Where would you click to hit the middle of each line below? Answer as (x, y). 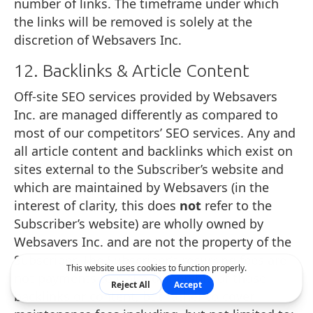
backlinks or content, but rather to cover (134, 296)
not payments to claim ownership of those (140, 278)
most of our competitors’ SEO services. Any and (155, 132)
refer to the (236, 205)
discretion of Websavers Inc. (98, 39)
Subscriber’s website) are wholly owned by (139, 223)
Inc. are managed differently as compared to (146, 114)
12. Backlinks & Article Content (132, 70)
